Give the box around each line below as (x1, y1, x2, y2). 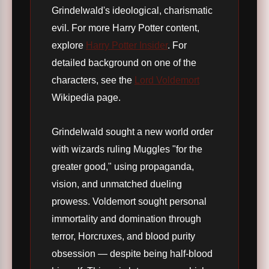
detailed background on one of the (52, 57, 196, 68)
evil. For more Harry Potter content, (52, 22, 199, 34)
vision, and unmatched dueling (52, 178, 182, 190)
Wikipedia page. (52, 92, 121, 103)
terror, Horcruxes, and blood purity (52, 231, 195, 242)
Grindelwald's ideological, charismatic (52, 5, 213, 16)
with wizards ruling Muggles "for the (52, 144, 202, 155)
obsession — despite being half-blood (52, 248, 213, 259)
